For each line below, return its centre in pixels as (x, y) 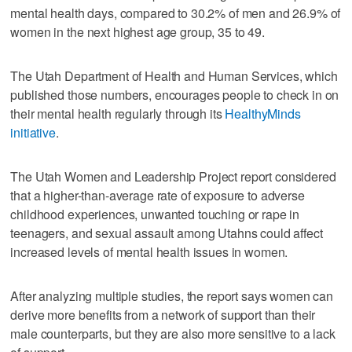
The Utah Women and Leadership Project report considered (173, 176)
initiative (33, 132)
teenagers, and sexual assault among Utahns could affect (167, 233)
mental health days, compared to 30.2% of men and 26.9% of (176, 13)
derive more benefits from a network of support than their (163, 314)
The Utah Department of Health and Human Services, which (174, 75)
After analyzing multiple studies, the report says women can (172, 295)
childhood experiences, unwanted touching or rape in (155, 214)
